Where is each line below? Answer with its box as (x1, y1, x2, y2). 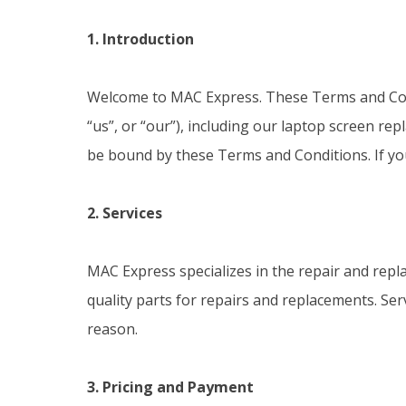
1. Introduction (87, 29, 194, 49)
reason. (87, 319, 138, 339)
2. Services (87, 203, 162, 223)
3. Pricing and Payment (87, 377, 254, 397)
